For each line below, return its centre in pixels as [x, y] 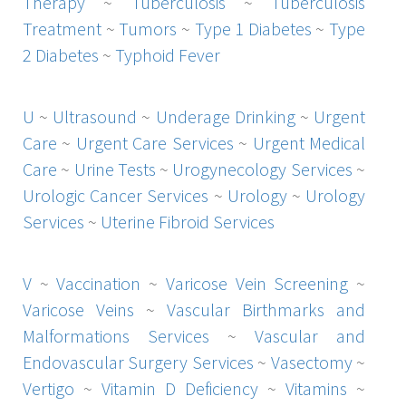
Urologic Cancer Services [116, 195]
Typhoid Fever [168, 54]
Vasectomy [311, 362]
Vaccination [99, 283]
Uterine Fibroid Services [188, 221]
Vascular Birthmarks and [266, 309]
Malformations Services [116, 335]
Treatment [62, 28]
